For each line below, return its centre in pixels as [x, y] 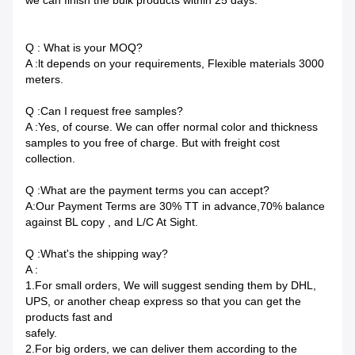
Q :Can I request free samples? [104, 111]
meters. [44, 80]
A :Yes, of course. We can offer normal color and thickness [172, 127]
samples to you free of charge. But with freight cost [153, 143]
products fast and [69, 317]
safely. [41, 333]
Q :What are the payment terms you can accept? [147, 191]
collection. [50, 159]
